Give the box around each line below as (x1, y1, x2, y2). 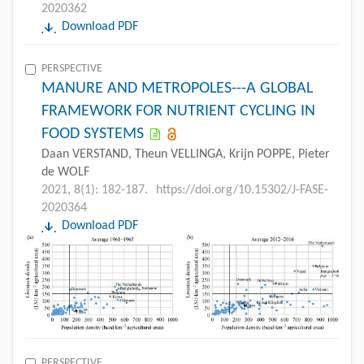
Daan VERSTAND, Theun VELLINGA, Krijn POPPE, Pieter (41, 147, 330, 161)
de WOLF (41, 165, 89, 179)
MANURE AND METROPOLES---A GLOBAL (41, 80, 313, 97)
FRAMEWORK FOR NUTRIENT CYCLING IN (41, 102, 315, 119)
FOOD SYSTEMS (41, 125, 144, 142)
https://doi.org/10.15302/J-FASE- (156, 183, 328, 197)
